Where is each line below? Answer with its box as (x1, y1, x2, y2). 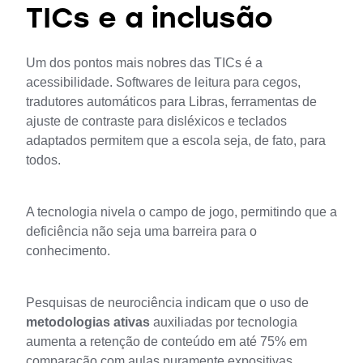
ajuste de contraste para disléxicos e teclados (26, 114, 287, 129)
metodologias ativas (26, 315, 150, 330)
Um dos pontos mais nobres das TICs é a (26, 56, 263, 70)
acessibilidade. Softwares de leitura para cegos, (26, 75, 301, 90)
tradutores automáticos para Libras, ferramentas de (26, 95, 317, 109)
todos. (26, 153, 64, 168)
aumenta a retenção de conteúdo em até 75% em (26, 335, 307, 349)
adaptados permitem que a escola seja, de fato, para (26, 134, 326, 148)
